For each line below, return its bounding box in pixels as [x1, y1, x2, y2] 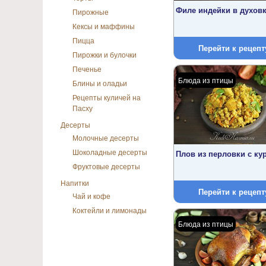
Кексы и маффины [72, 21, 135, 31]
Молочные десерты [72, 132, 139, 142]
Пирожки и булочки [72, 49, 137, 59]
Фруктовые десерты [72, 161, 140, 171]
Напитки [61, 178, 89, 188]
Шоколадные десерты [72, 147, 147, 157]
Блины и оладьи [72, 78, 127, 88]
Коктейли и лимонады [72, 205, 147, 215]
